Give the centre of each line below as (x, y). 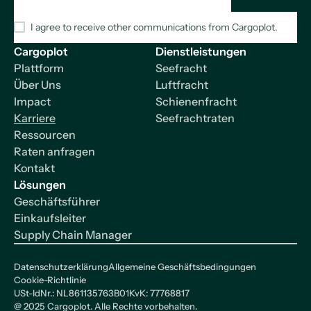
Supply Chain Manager (73, 234)
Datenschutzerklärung (61, 267)
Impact (32, 101)
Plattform (39, 68)
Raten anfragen (54, 151)
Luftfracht (182, 84)
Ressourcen (45, 134)
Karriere (35, 118)
